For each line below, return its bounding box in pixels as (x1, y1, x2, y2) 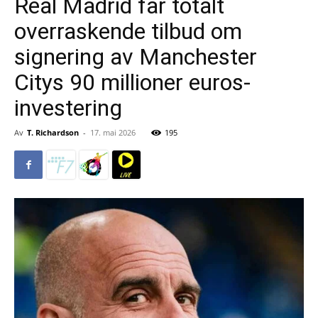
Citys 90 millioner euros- (14, 69, 251, 96)
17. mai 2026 (90, 127, 136, 138)
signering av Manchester (14, 43, 257, 70)
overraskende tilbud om (14, 18, 242, 45)
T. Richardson (27, 127, 79, 138)
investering (14, 94, 122, 121)
